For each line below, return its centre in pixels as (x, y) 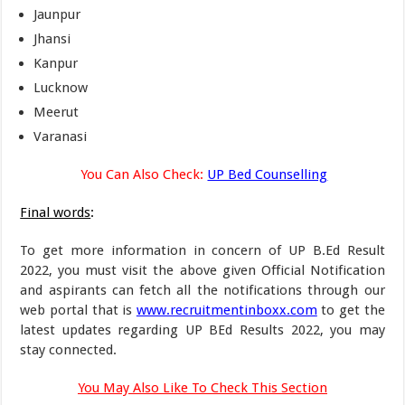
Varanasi (61, 137)
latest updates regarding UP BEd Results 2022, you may (202, 330)
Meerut (57, 112)
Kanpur (56, 63)
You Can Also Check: (141, 174)
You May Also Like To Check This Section (202, 388)
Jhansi (52, 39)
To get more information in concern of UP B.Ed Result (202, 250)
